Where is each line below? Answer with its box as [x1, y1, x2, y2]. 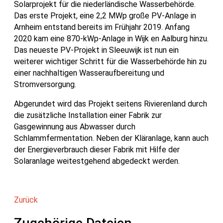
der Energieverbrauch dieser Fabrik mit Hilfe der [14, 144, 180, 154]
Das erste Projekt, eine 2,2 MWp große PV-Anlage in [14, 10, 196, 20]
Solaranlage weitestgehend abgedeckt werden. [14, 156, 180, 166]
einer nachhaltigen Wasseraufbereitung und [14, 68, 164, 78]
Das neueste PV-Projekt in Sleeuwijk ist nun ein [14, 45, 179, 55]
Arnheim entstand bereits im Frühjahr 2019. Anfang [14, 22, 190, 32]
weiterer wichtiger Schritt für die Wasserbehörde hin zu [14, 56, 207, 66]
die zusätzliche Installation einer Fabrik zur [14, 110, 162, 120]
